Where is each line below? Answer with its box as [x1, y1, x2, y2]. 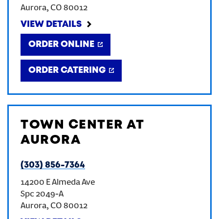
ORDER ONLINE [28, 41, 94, 48]
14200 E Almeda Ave [21, 178, 95, 188]
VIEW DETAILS [21, 21, 82, 28]
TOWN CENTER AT [21, 119, 144, 131]
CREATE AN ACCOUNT [65, 15, 154, 22]
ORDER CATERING [28, 66, 106, 74]
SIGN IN [94, 47, 125, 54]
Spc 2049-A [21, 190, 64, 199]
